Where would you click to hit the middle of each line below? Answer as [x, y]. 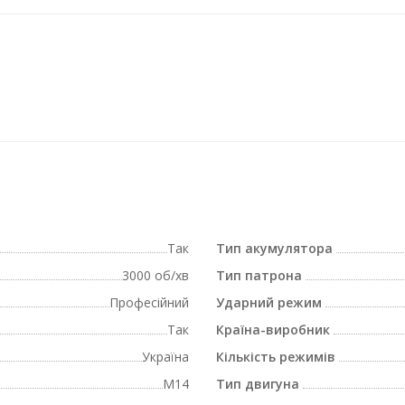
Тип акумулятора [274, 249]
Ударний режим [269, 303]
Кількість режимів [276, 357]
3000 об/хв [155, 276]
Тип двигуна [258, 384]
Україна [165, 357]
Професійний [149, 303]
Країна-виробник [273, 330]
